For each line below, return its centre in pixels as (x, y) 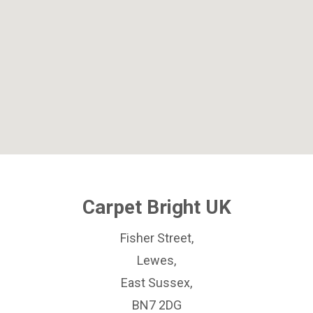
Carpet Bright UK (156, 207)
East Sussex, (156, 282)
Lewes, (156, 260)
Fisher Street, (156, 238)
